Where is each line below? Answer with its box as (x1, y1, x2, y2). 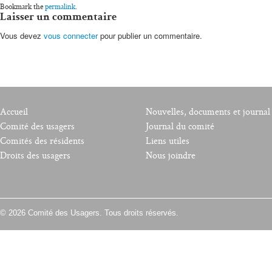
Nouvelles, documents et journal (146, 107, 270, 117)
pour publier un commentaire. (98, 30, 202, 41)
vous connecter (44, 30, 98, 41)
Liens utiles (146, 136, 189, 146)
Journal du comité (146, 121, 214, 132)
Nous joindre (146, 151, 195, 161)
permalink (45, 2, 75, 11)
